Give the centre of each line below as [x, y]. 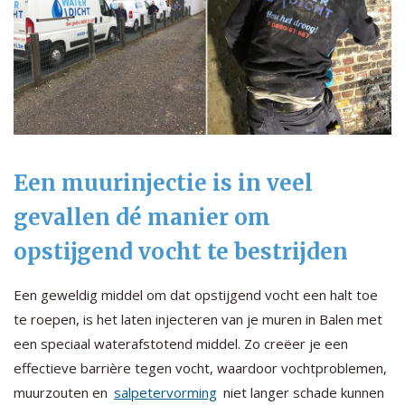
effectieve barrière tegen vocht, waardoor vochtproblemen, [200, 367]
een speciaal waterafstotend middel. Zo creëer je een [181, 343]
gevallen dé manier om [142, 217]
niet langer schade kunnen [302, 392]
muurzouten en [62, 392]
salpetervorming [165, 392]
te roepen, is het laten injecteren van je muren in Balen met [198, 319]
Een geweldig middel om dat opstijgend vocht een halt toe [196, 294]
